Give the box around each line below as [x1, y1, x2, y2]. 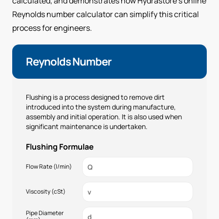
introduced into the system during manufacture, [26, 102, 176, 111]
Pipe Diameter [26, 209, 64, 218]
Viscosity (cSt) [26, 187, 66, 196]
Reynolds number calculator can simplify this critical [12, 8, 199, 20]
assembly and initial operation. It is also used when [26, 111, 182, 121]
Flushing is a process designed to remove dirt [26, 92, 165, 102]
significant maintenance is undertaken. [26, 121, 148, 131]
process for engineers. [12, 22, 92, 33]
